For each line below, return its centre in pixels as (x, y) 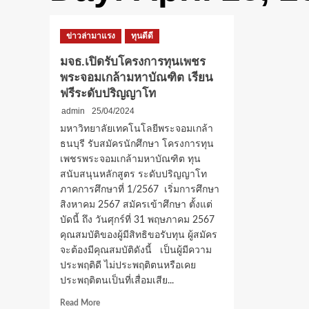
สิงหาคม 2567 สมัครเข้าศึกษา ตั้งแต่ (136, 205)
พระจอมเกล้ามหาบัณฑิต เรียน (137, 78)
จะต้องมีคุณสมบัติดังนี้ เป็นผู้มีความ (136, 250)
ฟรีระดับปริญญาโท (108, 93)
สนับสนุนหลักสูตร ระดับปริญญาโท (133, 175)
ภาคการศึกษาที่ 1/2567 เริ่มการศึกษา (140, 190)
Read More (80, 303)
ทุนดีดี (142, 36)
